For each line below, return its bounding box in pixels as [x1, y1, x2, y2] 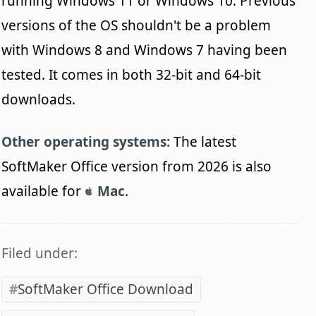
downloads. [1, 90, 76, 109]
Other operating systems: [1, 132, 171, 151]
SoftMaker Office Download [18, 279, 194, 298]
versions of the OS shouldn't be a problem [1, 16, 272, 35]
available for [1, 181, 85, 200]
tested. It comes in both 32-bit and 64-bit [1, 65, 262, 84]
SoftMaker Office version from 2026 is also [1, 157, 272, 176]
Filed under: [1, 243, 78, 262]
